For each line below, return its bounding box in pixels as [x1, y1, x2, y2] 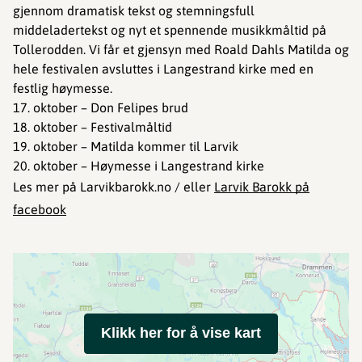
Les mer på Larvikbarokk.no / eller [13, 179, 214, 194]
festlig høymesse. [13, 81, 112, 95]
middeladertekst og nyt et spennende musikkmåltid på [13, 23, 326, 37]
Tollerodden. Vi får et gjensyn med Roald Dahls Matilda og [13, 42, 349, 57]
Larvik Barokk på [214, 179, 309, 194]
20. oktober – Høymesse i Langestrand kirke [13, 158, 264, 173]
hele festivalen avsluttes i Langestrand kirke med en [13, 61, 314, 76]
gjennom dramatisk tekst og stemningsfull [13, 3, 255, 18]
